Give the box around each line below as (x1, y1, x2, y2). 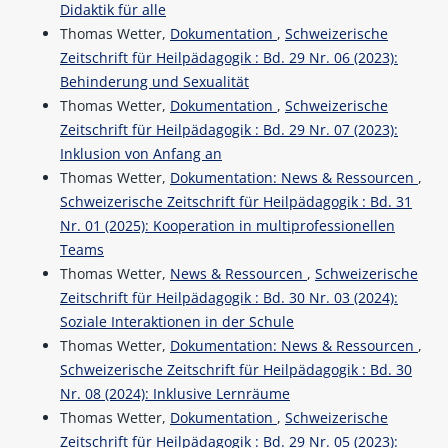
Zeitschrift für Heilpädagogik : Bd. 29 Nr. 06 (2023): (59, 48, 398, 68)
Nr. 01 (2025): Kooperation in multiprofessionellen (59, 216, 395, 236)
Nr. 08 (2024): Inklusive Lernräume (59, 384, 290, 404)
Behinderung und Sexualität (59, 72, 249, 92)
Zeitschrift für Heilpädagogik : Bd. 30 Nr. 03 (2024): (59, 288, 398, 308)
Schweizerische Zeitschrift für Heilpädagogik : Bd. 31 (59, 192, 412, 212)
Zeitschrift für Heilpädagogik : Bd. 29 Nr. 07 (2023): (59, 120, 398, 140)
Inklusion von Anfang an (59, 144, 222, 164)
